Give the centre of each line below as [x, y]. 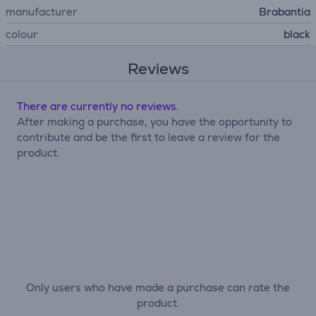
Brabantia [285, 12]
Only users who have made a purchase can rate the [158, 287]
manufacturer [42, 12]
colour [22, 34]
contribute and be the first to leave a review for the [148, 137]
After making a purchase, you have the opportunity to [154, 122]
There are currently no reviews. [98, 106]
